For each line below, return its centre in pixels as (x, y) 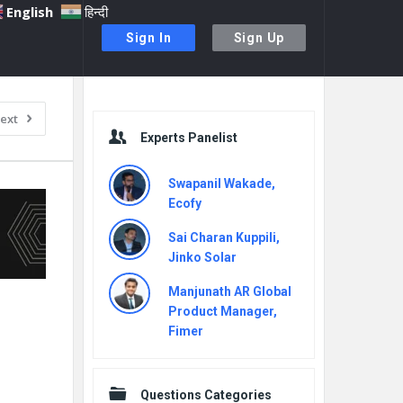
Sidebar (112, 100)
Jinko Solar (202, 257)
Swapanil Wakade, (222, 184)
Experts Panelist (189, 138)
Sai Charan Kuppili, (224, 237)
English (30, 11)
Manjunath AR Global (230, 291)
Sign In (148, 38)
